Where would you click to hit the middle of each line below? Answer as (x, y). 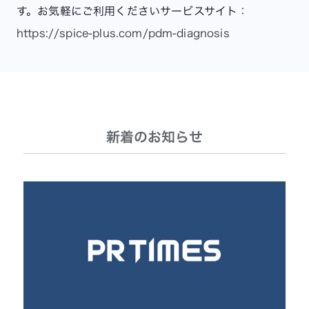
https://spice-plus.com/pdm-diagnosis (123, 33)
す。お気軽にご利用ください (89, 11)
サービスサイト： (205, 11)
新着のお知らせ (154, 136)
